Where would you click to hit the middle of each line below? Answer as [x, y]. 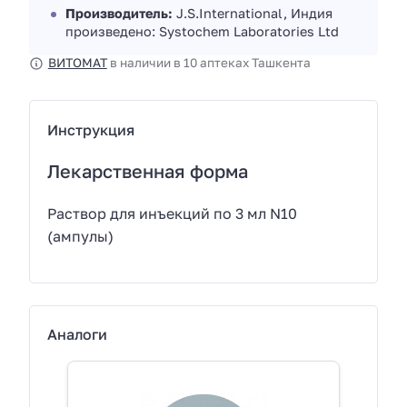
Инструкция [91, 129]
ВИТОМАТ [77, 63]
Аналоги [78, 335]
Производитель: [119, 14]
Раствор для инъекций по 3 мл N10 [173, 213]
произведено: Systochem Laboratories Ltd [202, 32]
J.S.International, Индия [253, 14]
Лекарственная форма [148, 170]
